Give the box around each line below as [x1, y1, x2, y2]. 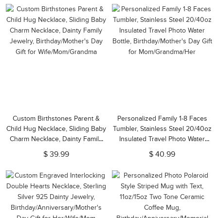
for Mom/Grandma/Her [128, 155, 196, 163]
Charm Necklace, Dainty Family [10, 135, 102, 143]
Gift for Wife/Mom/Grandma [15, 155, 97, 163]
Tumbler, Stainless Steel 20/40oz [112, 125, 212, 133]
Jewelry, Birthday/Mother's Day [9, 145, 103, 153]
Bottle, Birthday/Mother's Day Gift [112, 145, 212, 153]
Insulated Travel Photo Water [119, 135, 205, 143]
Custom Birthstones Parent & [12, 114, 100, 123]
